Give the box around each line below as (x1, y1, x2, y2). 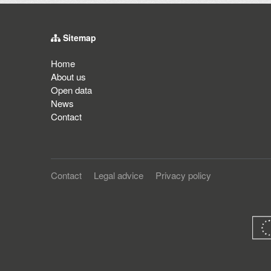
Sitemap (60, 31, 96, 44)
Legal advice (94, 168, 143, 181)
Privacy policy (155, 168, 211, 181)
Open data (51, 83, 92, 96)
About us (51, 70, 86, 83)
